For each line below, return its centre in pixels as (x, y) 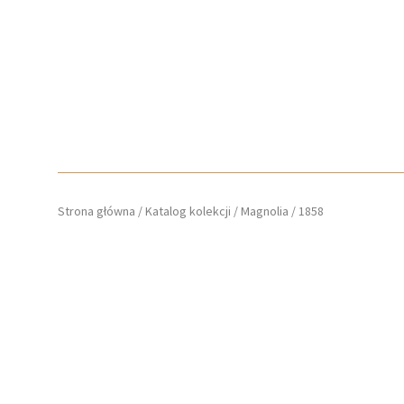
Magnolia (265, 211)
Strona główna (96, 211)
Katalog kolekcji (188, 211)
